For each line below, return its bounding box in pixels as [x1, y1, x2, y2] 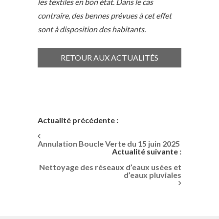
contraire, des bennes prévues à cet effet [38, 10, 172, 20]
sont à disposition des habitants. [38, 24, 146, 34]
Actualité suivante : [111, 146, 181, 156]
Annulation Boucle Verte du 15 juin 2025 [38, 138, 180, 148]
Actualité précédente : [38, 115, 119, 125]
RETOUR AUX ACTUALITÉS [60, 52, 158, 62]
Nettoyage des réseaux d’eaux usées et [39, 162, 181, 172]
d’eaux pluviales [123, 170, 181, 179]
